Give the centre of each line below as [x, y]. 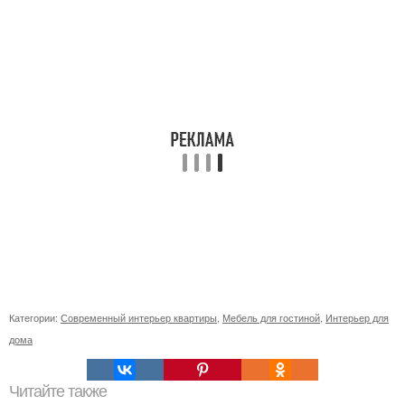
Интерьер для [357, 317]
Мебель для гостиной [271, 317]
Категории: [35, 317]
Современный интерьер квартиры [139, 317]
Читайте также [58, 391]
